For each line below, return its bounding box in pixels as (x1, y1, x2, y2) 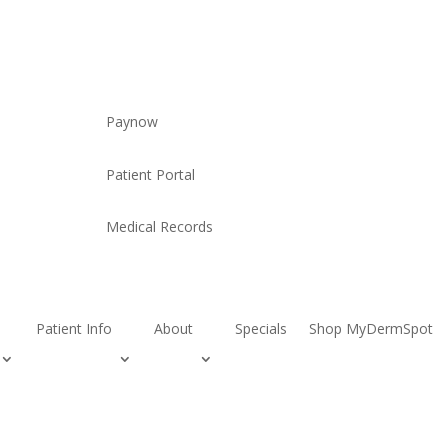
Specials (235, 318, 288, 338)
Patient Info (36, 318, 113, 338)
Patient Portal (105, 164, 195, 184)
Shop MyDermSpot (309, 318, 434, 338)
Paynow (105, 112, 158, 132)
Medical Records (105, 217, 213, 237)
